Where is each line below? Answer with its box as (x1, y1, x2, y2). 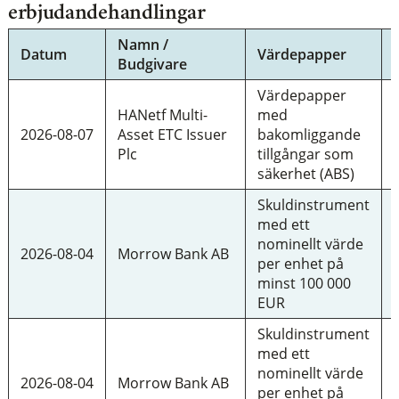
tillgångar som (256, 143, 354, 164)
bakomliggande (256, 124, 361, 144)
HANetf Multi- (117, 104, 208, 125)
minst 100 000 (256, 273, 351, 293)
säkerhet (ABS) (256, 163, 354, 183)
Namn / (117, 34, 168, 54)
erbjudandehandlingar (7, 4, 206, 24)
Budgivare (117, 53, 187, 74)
